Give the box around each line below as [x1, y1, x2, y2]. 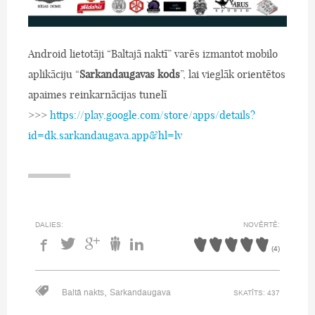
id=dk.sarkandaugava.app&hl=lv [28, 129, 182, 143]
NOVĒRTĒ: [243, 220, 280, 230]
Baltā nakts [62, 287, 104, 299]
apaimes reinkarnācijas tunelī [28, 88, 167, 102]
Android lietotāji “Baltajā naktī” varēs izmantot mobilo [28, 47, 278, 61]
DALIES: [35, 220, 63, 230]
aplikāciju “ [28, 67, 79, 82]
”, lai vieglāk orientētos [180, 67, 285, 82]
